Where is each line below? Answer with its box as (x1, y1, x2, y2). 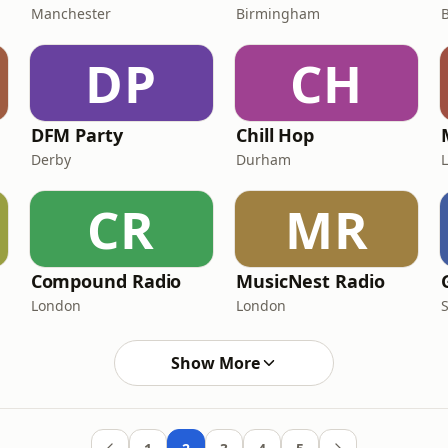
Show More (170, 352, 260, 374)
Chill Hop (235, 123, 315, 147)
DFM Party (30, 123, 123, 147)
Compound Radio (30, 269, 182, 293)
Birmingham (235, 4, 320, 23)
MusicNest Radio (235, 269, 385, 293)
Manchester (30, 4, 111, 23)
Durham (235, 150, 291, 169)
